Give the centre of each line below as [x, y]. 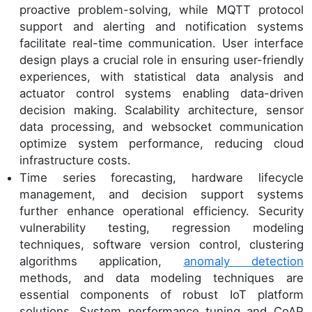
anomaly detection [243, 262]
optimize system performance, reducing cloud [162, 143]
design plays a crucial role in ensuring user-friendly [162, 60]
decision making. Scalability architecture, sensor [162, 110]
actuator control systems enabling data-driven [162, 93]
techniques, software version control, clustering [162, 245]
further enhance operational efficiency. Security [162, 211]
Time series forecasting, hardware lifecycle [162, 178]
